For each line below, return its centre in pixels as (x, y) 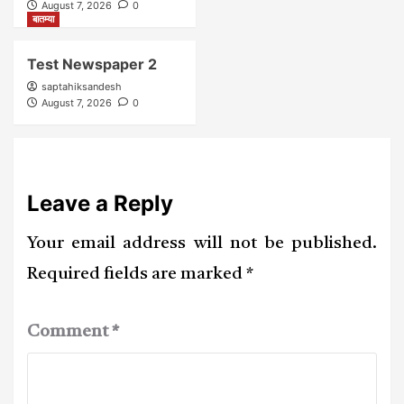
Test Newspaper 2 (92, 64)
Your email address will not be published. (202, 243)
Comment (69, 332)
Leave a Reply (100, 203)
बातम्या (43, 18)
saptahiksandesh (82, 86)
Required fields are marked (137, 274)
